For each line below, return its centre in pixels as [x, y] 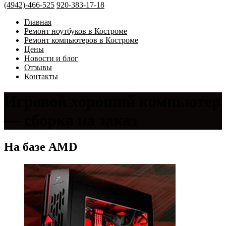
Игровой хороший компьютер [112, 101]
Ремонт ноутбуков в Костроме [76, 31]
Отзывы [38, 68]
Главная [38, 22]
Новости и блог [51, 59]
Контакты [41, 77]
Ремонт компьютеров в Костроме [81, 40]
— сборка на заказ [71, 120]
